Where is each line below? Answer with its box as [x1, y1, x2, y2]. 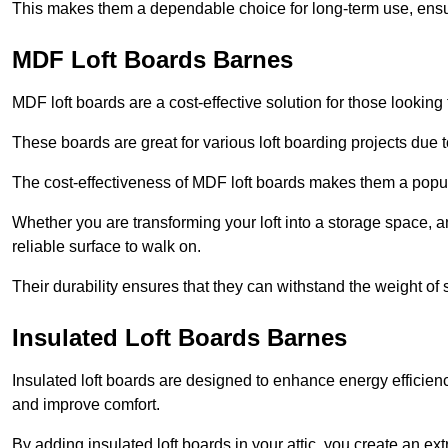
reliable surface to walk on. [12, 238, 201, 256]
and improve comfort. [12, 396, 160, 414]
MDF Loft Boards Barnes [12, 46, 293, 74]
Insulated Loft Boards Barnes [12, 324, 347, 352]
